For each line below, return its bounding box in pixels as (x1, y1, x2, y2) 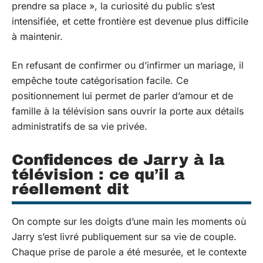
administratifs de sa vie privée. (12, 120, 147, 132)
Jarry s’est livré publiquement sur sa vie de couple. (12, 230, 237, 242)
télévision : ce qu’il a (12, 166, 184, 183)
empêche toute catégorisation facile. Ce (12, 74, 188, 86)
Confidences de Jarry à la (12, 151, 224, 168)
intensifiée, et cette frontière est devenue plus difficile (12, 15, 248, 27)
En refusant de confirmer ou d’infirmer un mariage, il (12, 59, 244, 71)
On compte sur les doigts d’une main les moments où (12, 215, 246, 227)
